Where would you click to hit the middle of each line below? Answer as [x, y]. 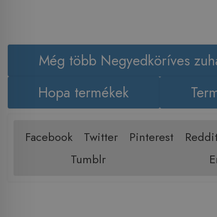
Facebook [49, 137]
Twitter [101, 137]
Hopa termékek [84, 92]
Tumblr [88, 159]
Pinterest [152, 137]
